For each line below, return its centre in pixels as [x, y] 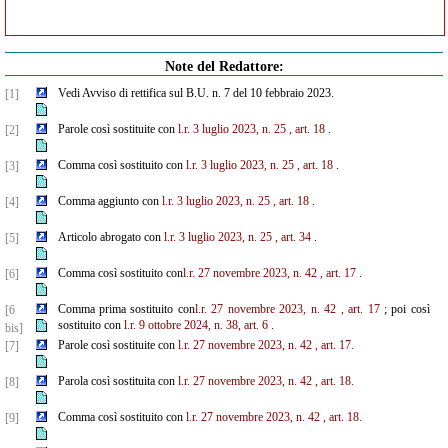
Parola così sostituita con [117, 381]
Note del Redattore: [224, 66]
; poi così [404, 309]
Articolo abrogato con [110, 237]
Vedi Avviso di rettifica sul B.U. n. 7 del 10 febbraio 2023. [195, 93]
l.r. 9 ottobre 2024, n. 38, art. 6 [195, 325]
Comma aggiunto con [109, 201]
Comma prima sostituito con [126, 309]
